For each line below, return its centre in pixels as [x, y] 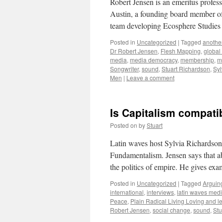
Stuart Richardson [186, 69]
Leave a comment [150, 78]
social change [171, 210]
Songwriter [124, 69]
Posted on [124, 125]
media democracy [154, 60]
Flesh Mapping [181, 51]
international [127, 192]
